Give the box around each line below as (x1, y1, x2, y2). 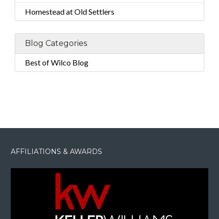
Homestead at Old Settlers (25, 7, 114, 17)
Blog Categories (25, 39, 87, 48)
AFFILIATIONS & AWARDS (11, 147, 103, 156)
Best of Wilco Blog (25, 58, 88, 67)
